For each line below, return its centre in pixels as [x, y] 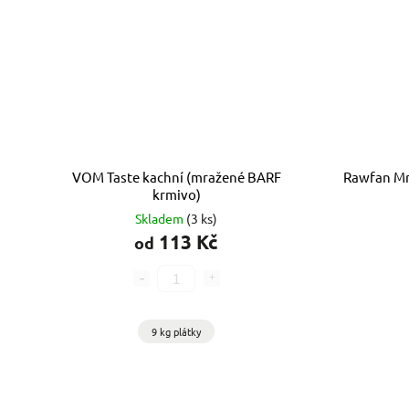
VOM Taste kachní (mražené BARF [176, 177]
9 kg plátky [177, 332]
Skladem [161, 219]
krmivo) [176, 194]
